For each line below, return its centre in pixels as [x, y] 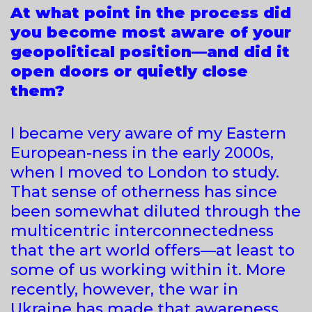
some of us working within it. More [148, 270]
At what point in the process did [151, 13]
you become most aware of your [151, 32]
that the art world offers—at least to [153, 250]
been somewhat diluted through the [156, 211]
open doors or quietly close [129, 71]
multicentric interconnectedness [142, 231]
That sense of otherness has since [144, 192]
